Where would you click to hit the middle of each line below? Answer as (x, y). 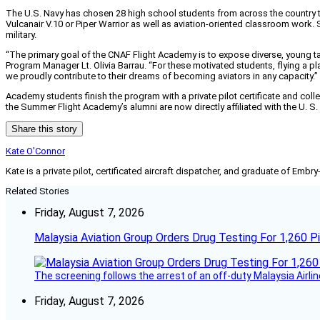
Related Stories (37, 191)
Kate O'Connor (35, 151)
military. (21, 35)
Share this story (44, 129)
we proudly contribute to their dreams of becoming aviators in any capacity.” (162, 76)
